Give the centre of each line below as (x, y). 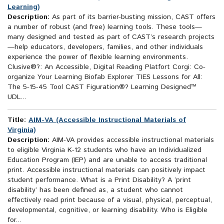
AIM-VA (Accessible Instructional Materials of (107, 120)
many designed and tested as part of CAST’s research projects (111, 37)
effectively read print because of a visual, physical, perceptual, (110, 200)
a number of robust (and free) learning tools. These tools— (105, 27)
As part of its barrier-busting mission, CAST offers (132, 17)
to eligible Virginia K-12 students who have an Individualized (104, 150)
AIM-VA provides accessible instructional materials (132, 140)
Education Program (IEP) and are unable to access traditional (107, 160)
